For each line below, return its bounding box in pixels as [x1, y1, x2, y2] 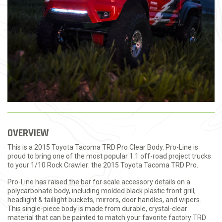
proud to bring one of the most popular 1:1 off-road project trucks [7, 152, 211, 160]
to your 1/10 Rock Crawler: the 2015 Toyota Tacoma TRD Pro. [7, 161, 198, 169]
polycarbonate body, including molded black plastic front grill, [7, 187, 196, 195]
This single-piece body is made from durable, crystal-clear [7, 205, 187, 213]
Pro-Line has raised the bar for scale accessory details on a [7, 178, 190, 186]
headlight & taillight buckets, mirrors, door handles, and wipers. [7, 196, 201, 204]
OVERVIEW [7, 126, 49, 140]
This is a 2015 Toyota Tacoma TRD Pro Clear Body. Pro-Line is [7, 143, 198, 151]
